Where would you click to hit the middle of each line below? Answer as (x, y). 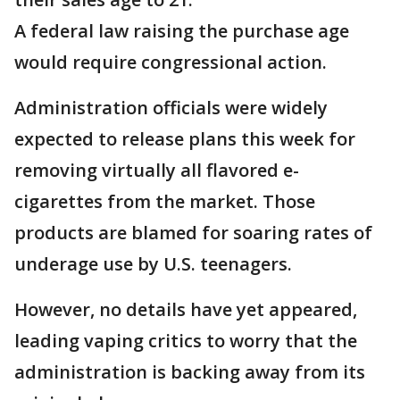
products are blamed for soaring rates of (193, 233)
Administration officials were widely (171, 108)
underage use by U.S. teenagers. (153, 264)
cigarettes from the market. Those (165, 202)
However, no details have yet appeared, (186, 310)
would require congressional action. (171, 62)
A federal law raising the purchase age (182, 31)
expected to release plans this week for (185, 139)
